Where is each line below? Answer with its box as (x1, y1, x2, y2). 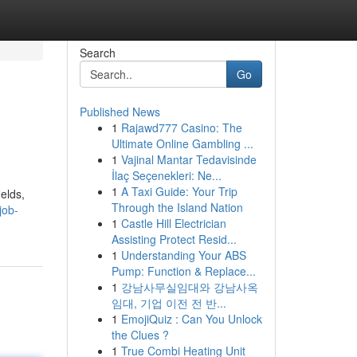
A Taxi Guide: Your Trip (120, 183, 237, 199)
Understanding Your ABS (120, 247, 246, 263)
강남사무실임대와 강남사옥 (120, 279, 258, 295)
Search (79, 45, 116, 61)
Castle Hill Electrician (120, 215, 226, 231)
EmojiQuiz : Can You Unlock (120, 311, 262, 327)
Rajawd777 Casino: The (120, 120, 242, 135)
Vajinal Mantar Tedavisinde (120, 151, 257, 167)
